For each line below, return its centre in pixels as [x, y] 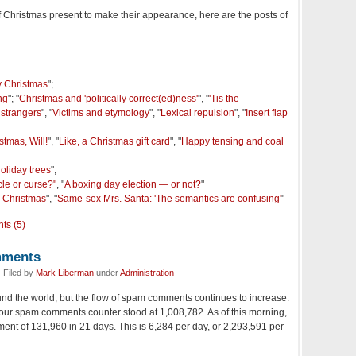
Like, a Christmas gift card [114, 142]
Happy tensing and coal [232, 142]
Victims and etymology [101, 113]
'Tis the [224, 99]
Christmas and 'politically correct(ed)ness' [108, 99]
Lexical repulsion [197, 113]
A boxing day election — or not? [133, 185]
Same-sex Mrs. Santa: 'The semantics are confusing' [169, 199]
